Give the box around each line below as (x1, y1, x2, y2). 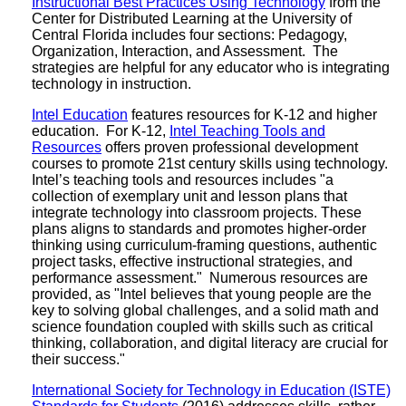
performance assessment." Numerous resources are (32, 269, 368, 285)
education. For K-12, (32, 122, 169, 139)
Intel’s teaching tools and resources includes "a (32, 171, 333, 188)
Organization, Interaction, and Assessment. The (32, 43, 338, 59)
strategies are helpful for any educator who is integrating (32, 59, 390, 75)
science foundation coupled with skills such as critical (32, 318, 373, 334)
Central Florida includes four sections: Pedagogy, (32, 26, 347, 43)
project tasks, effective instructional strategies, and (32, 253, 353, 269)
